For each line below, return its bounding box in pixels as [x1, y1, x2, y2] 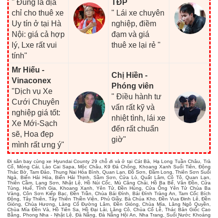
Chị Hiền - [111, 71, 148, 79]
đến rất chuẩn [111, 124, 159, 133]
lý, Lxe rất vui [12, 40, 57, 49]
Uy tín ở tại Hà [12, 19, 62, 28]
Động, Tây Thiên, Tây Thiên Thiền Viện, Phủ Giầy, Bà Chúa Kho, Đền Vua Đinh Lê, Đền [7, 196, 211, 201]
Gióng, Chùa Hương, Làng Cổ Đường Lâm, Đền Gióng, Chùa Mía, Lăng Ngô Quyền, [7, 201, 211, 207]
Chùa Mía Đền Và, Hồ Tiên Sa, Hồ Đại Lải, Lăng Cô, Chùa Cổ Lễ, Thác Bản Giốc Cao [7, 206, 211, 212]
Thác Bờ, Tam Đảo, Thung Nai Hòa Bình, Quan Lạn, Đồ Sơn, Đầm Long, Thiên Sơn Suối [7, 169, 211, 175]
